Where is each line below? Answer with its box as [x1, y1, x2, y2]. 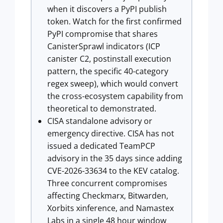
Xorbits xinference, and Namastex [47, 203, 174, 214]
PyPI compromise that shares [47, 28, 158, 39]
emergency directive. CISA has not [47, 128, 174, 139]
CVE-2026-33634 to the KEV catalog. [47, 165, 179, 176]
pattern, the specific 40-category [47, 66, 168, 77]
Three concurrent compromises [47, 178, 167, 189]
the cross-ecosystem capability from [47, 91, 183, 102]
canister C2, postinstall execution [47, 53, 171, 64]
